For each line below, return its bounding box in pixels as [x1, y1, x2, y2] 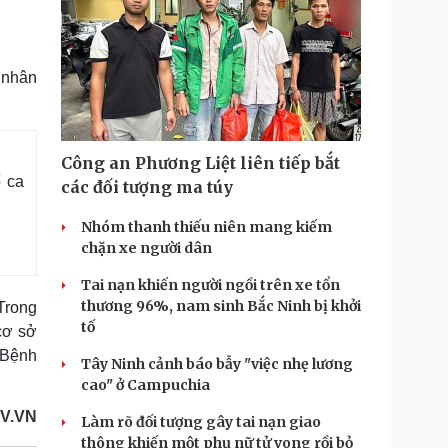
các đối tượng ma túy [61, 177, 233, 197]
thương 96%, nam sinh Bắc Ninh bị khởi [81, 297, 361, 315]
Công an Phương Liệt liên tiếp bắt [61, 153, 340, 173]
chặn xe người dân [81, 239, 212, 257]
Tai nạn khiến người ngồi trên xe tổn [81, 276, 340, 294]
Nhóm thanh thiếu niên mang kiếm [81, 218, 332, 236]
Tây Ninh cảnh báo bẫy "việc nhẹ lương [81, 355, 353, 373]
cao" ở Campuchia [81, 376, 210, 394]
